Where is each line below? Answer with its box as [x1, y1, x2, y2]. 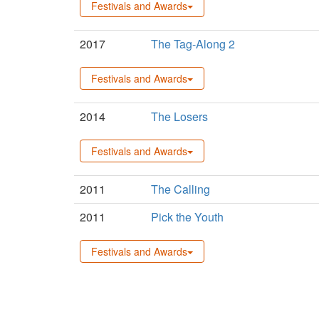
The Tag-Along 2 [151, 35, 235, 52]
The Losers [151, 108, 208, 125]
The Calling [151, 180, 210, 197]
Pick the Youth [151, 208, 224, 225]
